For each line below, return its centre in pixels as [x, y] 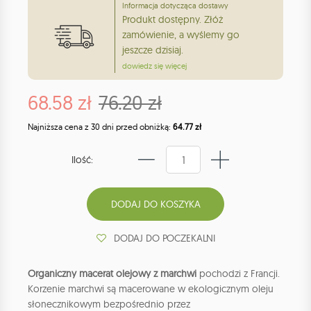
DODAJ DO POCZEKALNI [165, 238]
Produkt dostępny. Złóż [173, 20]
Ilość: [82, 160]
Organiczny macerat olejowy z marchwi [114, 274]
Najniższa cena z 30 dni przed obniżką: [100, 127]
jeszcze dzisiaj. [153, 50]
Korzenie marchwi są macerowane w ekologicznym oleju [151, 289]
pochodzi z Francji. [239, 274]
